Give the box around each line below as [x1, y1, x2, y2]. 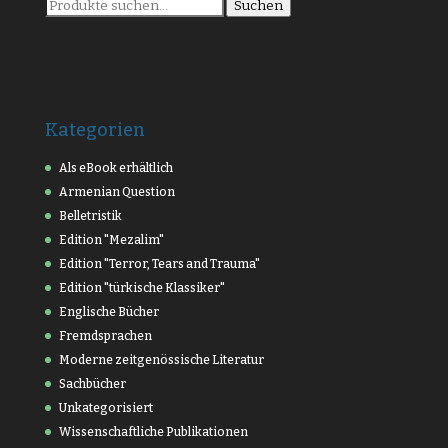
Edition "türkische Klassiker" [58, 280, 225, 295]
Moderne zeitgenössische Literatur [58, 352, 264, 367]
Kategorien [44, 118, 145, 141]
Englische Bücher [58, 304, 159, 319]
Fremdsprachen [58, 328, 152, 343]
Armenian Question [58, 184, 175, 199]
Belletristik [58, 208, 122, 223]
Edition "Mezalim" [58, 232, 164, 247]
